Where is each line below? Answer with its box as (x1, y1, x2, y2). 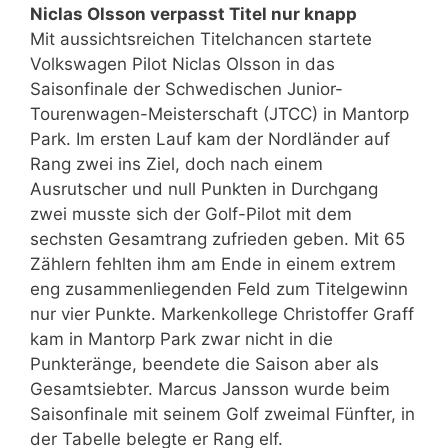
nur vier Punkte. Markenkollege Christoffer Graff (30, 303, 414, 324)
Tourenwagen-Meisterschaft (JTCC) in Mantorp (30, 103, 409, 124)
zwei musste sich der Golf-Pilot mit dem (30, 203, 352, 224)
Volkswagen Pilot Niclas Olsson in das (30, 53, 335, 74)
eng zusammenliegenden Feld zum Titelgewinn (30, 278, 408, 299)
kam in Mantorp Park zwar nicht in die (30, 328, 333, 349)
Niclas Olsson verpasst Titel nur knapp (30, 3, 357, 24)
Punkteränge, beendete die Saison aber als (30, 353, 379, 374)
